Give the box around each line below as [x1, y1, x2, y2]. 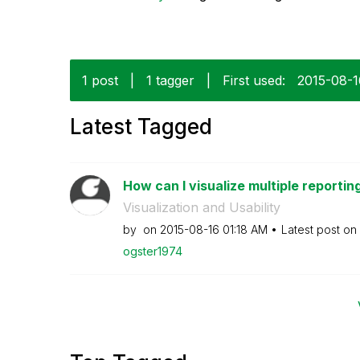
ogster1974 [122, 243, 182, 258]
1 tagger [146, 72, 194, 88]
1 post [82, 72, 118, 88]
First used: [223, 72, 285, 88]
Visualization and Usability [122, 198, 280, 215]
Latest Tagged [70, 113, 212, 139]
